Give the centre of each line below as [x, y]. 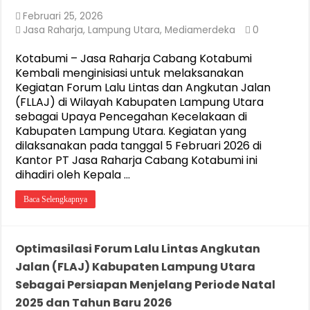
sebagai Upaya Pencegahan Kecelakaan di [131, 117]
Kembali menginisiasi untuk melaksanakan [130, 73]
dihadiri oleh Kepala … [73, 175]
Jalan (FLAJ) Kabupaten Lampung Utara [136, 267]
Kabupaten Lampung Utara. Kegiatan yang [131, 131]
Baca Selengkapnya [56, 199]
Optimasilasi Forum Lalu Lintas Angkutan [138, 249]
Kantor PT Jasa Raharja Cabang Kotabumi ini [137, 160]
